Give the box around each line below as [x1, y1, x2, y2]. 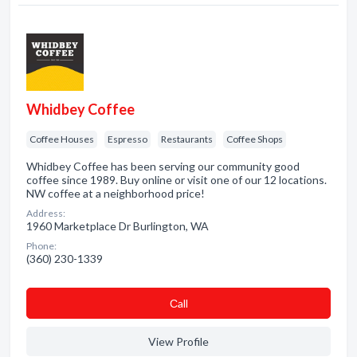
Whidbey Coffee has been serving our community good [26, 159, 300, 173]
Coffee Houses [29, 133, 94, 145]
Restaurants [161, 133, 213, 145]
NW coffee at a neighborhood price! [26, 186, 205, 200]
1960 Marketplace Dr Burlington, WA [26, 219, 209, 233]
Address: [26, 207, 65, 219]
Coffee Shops [226, 133, 283, 145]
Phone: [26, 240, 57, 252]
